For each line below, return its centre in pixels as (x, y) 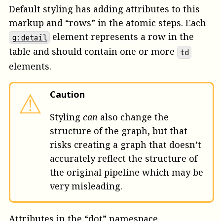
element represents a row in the (122, 37)
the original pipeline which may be (127, 172)
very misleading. (86, 186)
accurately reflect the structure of (124, 159)
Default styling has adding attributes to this (104, 9)
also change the (133, 117)
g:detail (29, 37)
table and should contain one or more (93, 52)
